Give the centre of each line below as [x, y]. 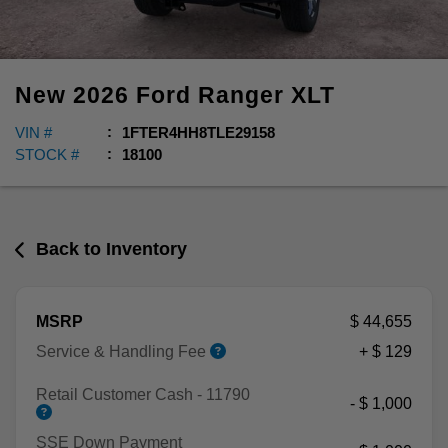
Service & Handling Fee [123, 351]
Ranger [244, 95]
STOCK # [47, 154]
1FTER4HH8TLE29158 [198, 132]
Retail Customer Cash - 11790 [143, 394]
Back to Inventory [112, 249]
